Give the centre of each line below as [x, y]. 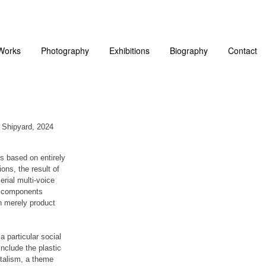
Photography [65, 50]
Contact [243, 50]
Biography [189, 50]
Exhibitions [129, 50]
